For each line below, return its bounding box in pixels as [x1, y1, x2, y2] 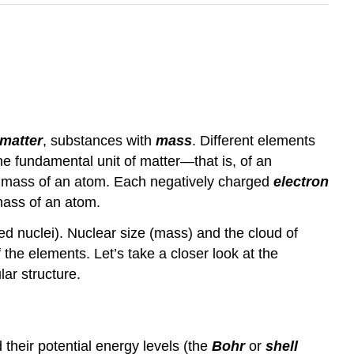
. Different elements [192, 133, 315, 149]
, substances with [43, 133, 156, 149]
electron [273, 174, 329, 190]
